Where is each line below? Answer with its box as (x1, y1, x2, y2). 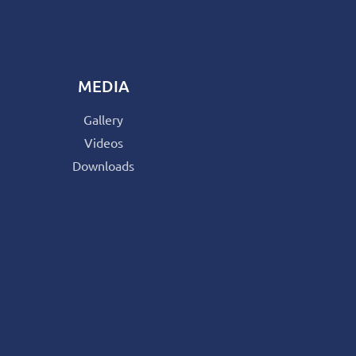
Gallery (83, 110, 123, 127)
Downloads (72, 157, 134, 173)
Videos (83, 133, 123, 150)
